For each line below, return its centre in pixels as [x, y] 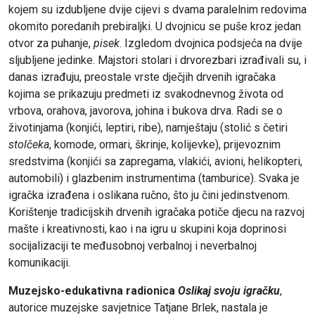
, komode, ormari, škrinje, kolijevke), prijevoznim [165, 144]
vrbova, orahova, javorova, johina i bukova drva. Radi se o [146, 110]
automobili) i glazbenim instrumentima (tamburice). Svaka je [154, 178]
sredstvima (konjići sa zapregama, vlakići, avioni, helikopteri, [155, 161]
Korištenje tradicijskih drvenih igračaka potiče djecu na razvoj [156, 212]
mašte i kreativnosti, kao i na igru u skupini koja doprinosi [147, 229]
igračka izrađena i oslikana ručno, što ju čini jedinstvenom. [149, 195]
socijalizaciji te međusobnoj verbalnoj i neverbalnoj [133, 245]
